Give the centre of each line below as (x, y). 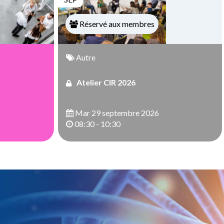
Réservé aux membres (116, 24)
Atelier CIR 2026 (106, 82)
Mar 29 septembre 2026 (116, 112)
